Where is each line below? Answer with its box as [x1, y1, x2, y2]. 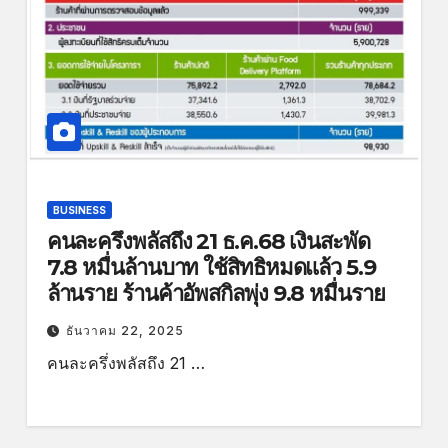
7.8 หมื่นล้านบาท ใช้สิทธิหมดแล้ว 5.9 [46, 254, 376, 282]
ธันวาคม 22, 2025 [65, 323, 184, 339]
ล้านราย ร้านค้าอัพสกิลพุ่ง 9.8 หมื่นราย [46, 280, 385, 308]
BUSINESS [52, 204, 106, 217]
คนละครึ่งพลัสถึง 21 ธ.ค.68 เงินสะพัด [46, 228, 370, 256]
